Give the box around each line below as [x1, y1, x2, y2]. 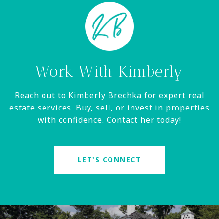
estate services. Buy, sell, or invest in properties [9, 102, 210, 113]
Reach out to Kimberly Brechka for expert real [14, 90, 205, 101]
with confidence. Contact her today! [38, 114, 181, 126]
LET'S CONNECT [77, 155, 142, 165]
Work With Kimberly [35, 62, 184, 81]
